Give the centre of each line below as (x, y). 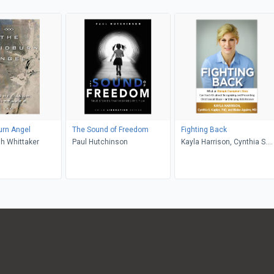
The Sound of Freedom (110, 129)
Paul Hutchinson (100, 142)
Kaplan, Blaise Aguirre (218, 154)
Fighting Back (204, 129)
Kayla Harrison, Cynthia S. (224, 142)
